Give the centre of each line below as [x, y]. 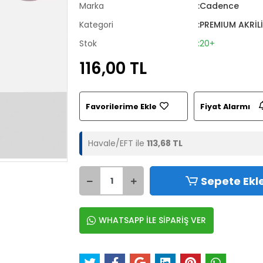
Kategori [97, 25]
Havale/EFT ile [118, 143]
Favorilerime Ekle [122, 106]
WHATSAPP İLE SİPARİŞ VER [153, 220]
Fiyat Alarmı [225, 106]
